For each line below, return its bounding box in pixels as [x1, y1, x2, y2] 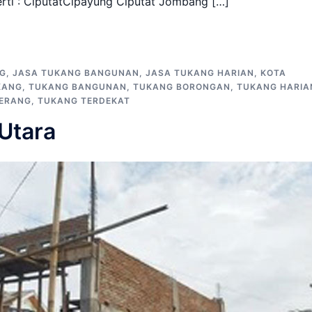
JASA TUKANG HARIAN [146, 67, 254, 78]
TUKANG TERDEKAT [38, 95, 130, 106]
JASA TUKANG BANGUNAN [13, 67, 139, 78]
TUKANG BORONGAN [133, 81, 231, 92]
